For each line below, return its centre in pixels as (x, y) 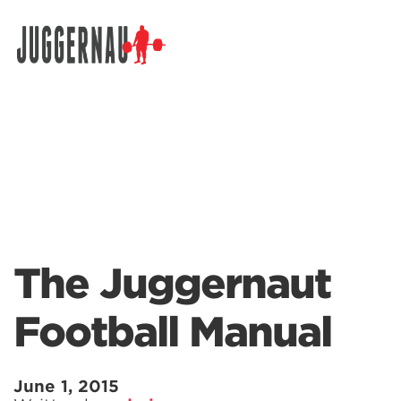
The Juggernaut (172, 284)
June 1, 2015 (66, 386)
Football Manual (172, 332)
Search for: (51, 61)
